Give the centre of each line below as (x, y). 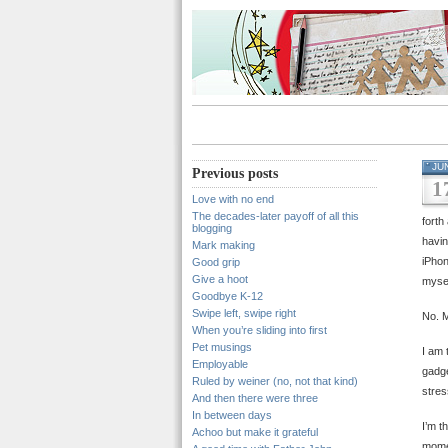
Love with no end (233, 199)
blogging (212, 228)
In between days (232, 415)
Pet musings (222, 347)
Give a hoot (220, 279)
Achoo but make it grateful (255, 432)
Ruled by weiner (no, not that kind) (275, 381)
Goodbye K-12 (227, 296)
